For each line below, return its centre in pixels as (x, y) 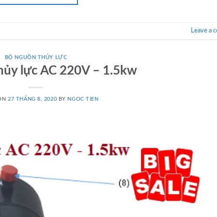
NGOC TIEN (83, 99)
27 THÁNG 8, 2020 (32, 99)
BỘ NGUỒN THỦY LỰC (36, 58)
